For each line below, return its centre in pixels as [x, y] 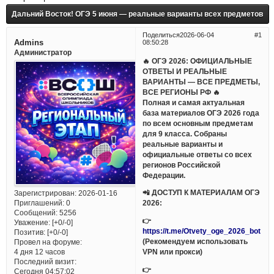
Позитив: [29, 232]
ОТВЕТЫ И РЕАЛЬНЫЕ [185, 71]
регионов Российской [182, 165]
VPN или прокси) [173, 252]
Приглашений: [39, 203]
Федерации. [164, 175]
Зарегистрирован [44, 193]
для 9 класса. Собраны [185, 133]
